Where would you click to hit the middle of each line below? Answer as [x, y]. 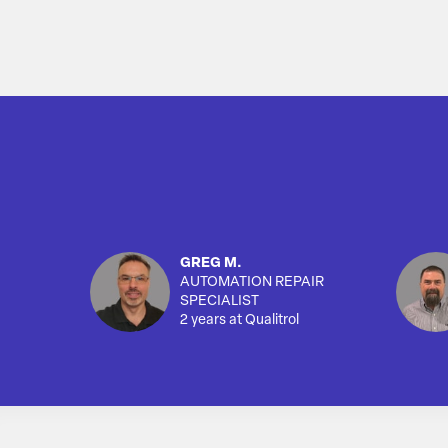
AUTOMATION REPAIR [252, 283]
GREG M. [211, 264]
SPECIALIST [219, 302]
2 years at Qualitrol [239, 321]
